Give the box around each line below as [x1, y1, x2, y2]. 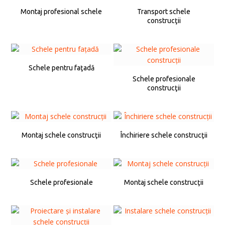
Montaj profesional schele [21, 7, 102, 16]
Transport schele [137, 7, 190, 16]
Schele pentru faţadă [28, 63, 94, 72]
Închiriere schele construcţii [120, 131, 207, 139]
